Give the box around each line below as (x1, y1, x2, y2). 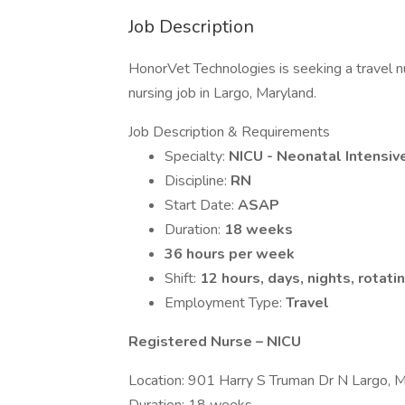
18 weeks (224, 220, 293, 240)
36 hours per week (165, 244, 295, 264)
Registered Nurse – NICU (128, 332, 301, 352)
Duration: (165, 220, 224, 240)
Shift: (165, 268, 200, 288)
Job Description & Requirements (128, 122, 330, 142)
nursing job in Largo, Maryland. (128, 83, 316, 103)
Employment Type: (165, 293, 286, 313)
